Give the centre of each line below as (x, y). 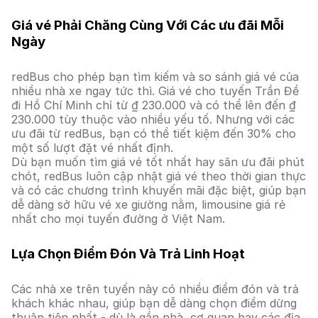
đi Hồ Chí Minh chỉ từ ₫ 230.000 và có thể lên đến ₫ (154, 105)
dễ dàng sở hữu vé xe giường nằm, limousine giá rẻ (148, 204)
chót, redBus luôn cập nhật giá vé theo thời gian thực (159, 176)
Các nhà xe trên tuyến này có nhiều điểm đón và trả (155, 289)
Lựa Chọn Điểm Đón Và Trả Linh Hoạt (128, 254)
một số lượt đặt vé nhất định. (92, 148)
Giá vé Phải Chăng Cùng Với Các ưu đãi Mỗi (148, 25)
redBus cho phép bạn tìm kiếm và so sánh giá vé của (155, 77)
